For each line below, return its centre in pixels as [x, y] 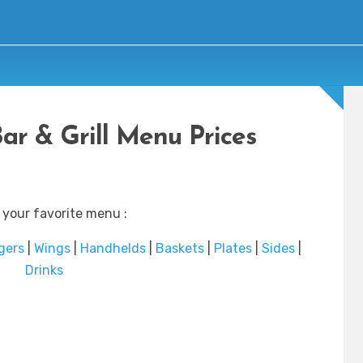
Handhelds [113, 249]
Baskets [179, 249]
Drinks [44, 271]
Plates [233, 249]
